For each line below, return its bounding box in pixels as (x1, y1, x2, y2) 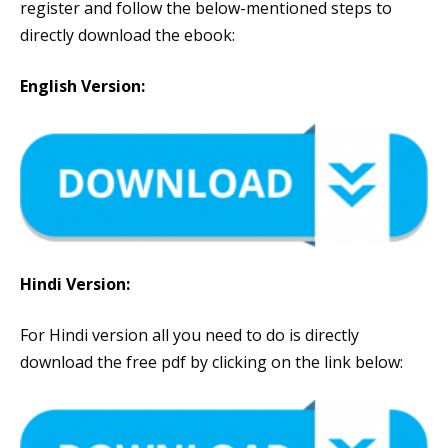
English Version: (20, 75, 145, 98)
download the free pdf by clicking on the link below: (20, 350, 403, 373)
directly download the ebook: (20, 24, 235, 47)
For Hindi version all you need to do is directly (20, 323, 359, 346)
